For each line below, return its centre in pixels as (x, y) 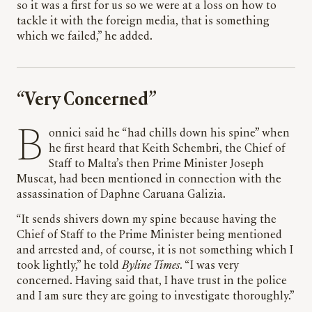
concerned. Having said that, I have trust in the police (152, 282)
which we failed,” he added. (85, 37)
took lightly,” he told (69, 266)
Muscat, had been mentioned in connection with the (149, 180)
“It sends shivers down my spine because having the (147, 220)
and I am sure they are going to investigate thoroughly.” (156, 297)
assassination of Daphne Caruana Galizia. (123, 195)
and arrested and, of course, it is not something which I (155, 251)
